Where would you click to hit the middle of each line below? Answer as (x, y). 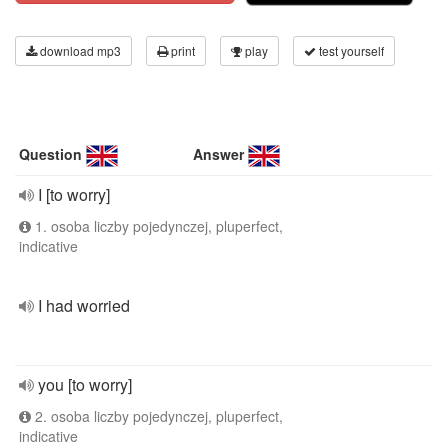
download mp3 (79, 50)
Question (50, 154)
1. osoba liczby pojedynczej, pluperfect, (157, 226)
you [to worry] (85, 384)
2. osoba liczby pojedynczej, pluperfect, (157, 416)
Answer (219, 154)
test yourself (350, 50)
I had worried (84, 305)
